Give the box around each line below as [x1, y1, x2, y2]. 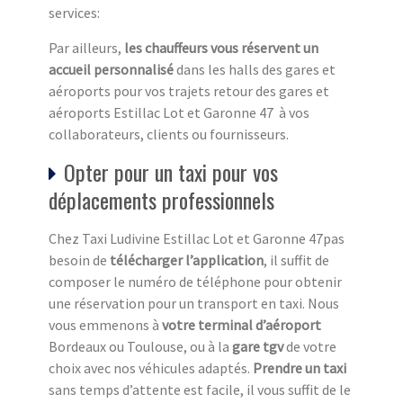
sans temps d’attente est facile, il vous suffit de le [49, 381, 351, 399]
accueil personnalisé [49, 60, 174, 79]
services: [49, 4, 100, 22]
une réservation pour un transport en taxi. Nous [49, 294, 339, 313]
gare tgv [232, 337, 283, 356]
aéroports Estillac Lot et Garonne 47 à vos [49, 103, 309, 122]
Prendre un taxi [253, 359, 346, 378]
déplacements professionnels [49, 184, 274, 217]
